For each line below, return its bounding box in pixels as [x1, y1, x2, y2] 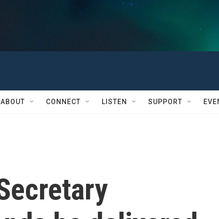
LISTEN [102, 98, 127, 106]
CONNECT [46, 98, 81, 106]
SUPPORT [148, 98, 182, 106]
